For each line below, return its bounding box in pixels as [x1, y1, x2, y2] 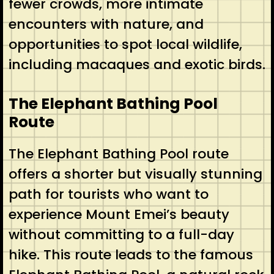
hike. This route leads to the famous [8, 245, 253, 264]
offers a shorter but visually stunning [8, 164, 262, 183]
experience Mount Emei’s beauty [8, 204, 229, 224]
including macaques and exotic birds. [8, 54, 265, 74]
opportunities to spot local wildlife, [8, 34, 242, 54]
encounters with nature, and [8, 14, 204, 34]
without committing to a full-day [8, 224, 234, 244]
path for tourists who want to [8, 184, 209, 204]
